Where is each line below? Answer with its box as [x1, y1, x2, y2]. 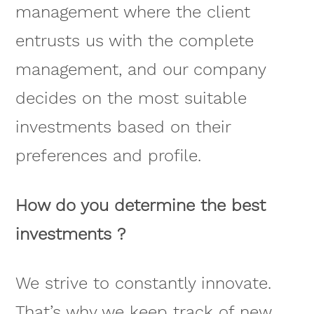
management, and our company [15, 59, 266, 79]
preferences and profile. [15, 145, 201, 165]
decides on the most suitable [15, 88, 247, 108]
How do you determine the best [15, 195, 266, 215]
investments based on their [15, 116, 231, 137]
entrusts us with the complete [15, 30, 254, 50]
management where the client [15, 1, 250, 22]
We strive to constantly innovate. [15, 273, 271, 294]
